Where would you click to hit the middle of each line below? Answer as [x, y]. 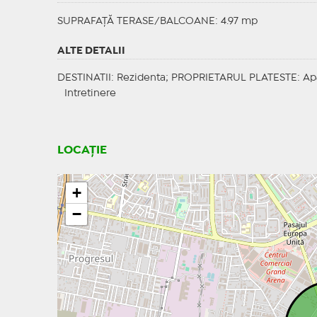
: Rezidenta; [141, 78]
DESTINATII [84, 78]
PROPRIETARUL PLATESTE [234, 78]
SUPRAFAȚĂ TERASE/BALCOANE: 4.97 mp [157, 22]
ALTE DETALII [91, 51]
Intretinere [90, 94]
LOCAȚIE [82, 151]
